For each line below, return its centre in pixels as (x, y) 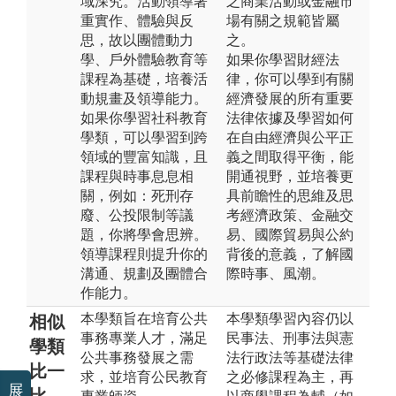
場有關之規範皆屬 (283, 20)
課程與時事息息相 (137, 176)
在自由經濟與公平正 (290, 137)
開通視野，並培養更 (290, 176)
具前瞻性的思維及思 (290, 195)
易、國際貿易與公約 (290, 234)
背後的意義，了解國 (290, 254)
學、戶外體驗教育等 (144, 59)
